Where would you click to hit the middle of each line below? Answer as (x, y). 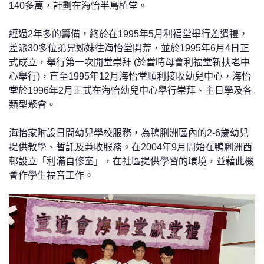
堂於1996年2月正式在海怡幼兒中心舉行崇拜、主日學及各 (131, 90)
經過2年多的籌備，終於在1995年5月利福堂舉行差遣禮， (128, 34)
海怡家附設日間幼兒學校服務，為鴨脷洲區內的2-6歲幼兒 (129, 133)
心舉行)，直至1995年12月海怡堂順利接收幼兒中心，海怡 (130, 76)
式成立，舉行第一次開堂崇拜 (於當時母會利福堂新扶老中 (129, 62)
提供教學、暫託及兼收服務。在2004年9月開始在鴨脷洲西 (131, 147)
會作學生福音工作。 (51, 175)
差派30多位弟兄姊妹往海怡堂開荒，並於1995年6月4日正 (129, 48)
